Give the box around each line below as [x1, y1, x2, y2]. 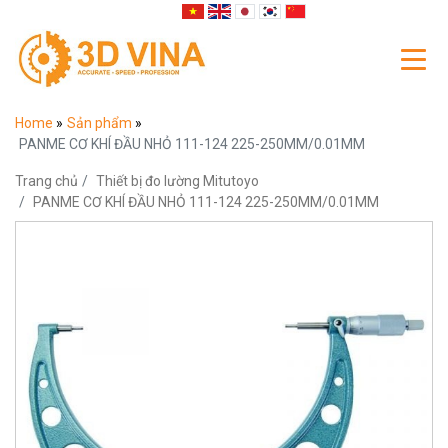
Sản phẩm [67, 115, 135, 131]
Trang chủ [15, 173, 78, 189]
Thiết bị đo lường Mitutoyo [96, 173, 259, 189]
